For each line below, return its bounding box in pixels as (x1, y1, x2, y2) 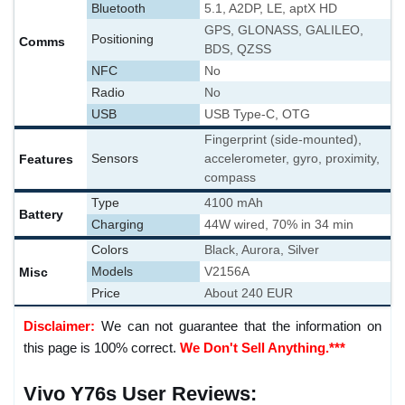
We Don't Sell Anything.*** (180, 340, 345, 355)
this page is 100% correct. (24, 340, 180, 355)
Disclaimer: (24, 318, 95, 334)
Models (91, 265, 133, 278)
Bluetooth (91, 2, 146, 15)
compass (204, 171, 256, 184)
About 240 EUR (204, 287, 293, 300)
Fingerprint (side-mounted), (204, 133, 362, 146)
